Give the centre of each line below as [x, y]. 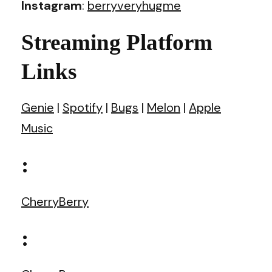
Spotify [83, 107]
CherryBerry [55, 201]
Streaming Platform [117, 42]
